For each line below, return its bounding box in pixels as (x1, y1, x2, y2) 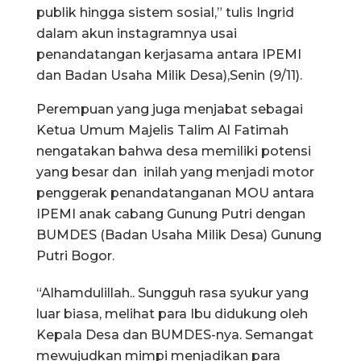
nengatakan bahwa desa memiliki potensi (36, 143, 311, 159)
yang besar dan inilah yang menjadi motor (36, 164, 314, 180)
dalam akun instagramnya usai (36, 25, 237, 41)
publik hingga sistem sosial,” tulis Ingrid (36, 4, 294, 20)
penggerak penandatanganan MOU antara (36, 185, 314, 201)
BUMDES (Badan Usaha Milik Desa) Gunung (36, 226, 322, 243)
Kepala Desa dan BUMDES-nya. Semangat (36, 326, 313, 342)
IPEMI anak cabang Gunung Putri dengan (36, 205, 305, 222)
